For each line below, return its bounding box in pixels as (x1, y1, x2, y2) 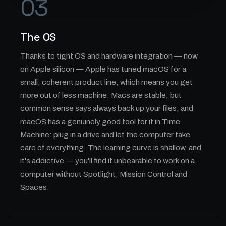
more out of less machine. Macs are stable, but (20, 91, 182, 99)
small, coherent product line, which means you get (20, 78, 193, 86)
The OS (20, 30, 56, 44)
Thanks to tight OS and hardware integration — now (20, 51, 198, 60)
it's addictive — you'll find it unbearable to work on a (20, 156, 195, 165)
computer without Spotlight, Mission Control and (20, 169, 187, 178)
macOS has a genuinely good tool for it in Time (20, 117, 180, 126)
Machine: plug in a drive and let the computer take (20, 130, 190, 139)
